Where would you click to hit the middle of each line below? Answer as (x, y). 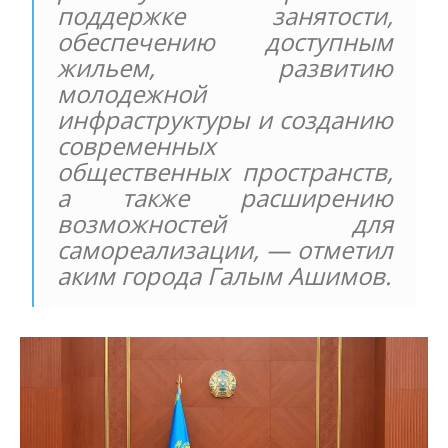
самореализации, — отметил (225, 250)
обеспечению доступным (225, 42)
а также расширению (225, 198)
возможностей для (225, 224)
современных (137, 146)
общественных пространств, (225, 172)
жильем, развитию (225, 68)
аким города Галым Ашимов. (224, 276)
